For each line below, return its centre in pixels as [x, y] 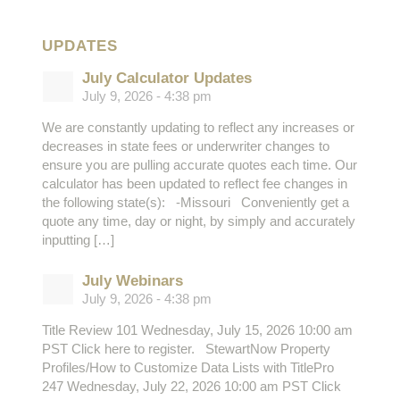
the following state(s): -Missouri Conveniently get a [195, 203]
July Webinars [132, 281]
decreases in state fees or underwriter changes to [185, 146]
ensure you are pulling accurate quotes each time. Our [199, 165]
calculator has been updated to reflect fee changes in [194, 184]
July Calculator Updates [167, 79]
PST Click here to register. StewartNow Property [186, 349]
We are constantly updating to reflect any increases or [198, 128]
